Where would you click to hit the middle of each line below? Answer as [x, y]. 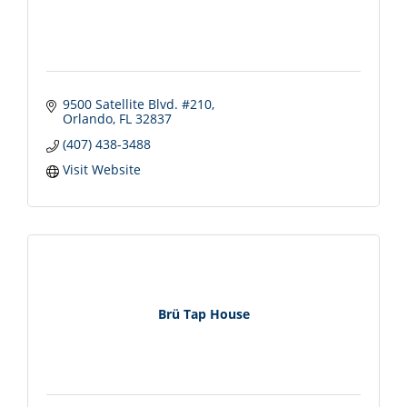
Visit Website [101, 169]
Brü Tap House [203, 314]
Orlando [87, 118]
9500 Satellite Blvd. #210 [137, 104]
